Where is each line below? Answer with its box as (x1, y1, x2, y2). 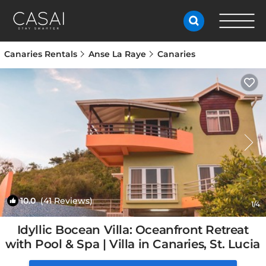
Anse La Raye (88, 49, 146, 59)
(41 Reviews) (36, 195, 93, 206)
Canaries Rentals (4, 49, 80, 59)
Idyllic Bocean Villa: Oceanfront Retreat (17, 223, 249, 237)
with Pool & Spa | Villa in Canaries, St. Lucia (5, 237, 260, 251)
